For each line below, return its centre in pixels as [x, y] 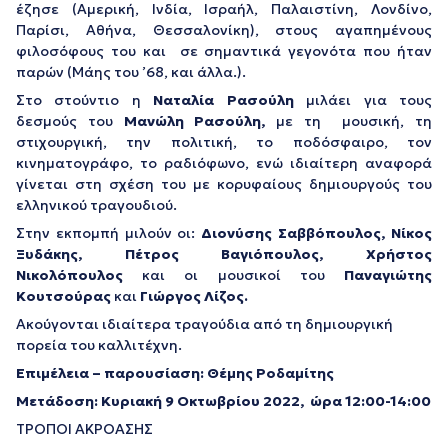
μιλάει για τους [369, 99]
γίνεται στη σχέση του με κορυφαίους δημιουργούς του [224, 183]
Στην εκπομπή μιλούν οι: [109, 232]
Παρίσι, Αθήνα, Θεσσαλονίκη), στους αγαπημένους [224, 29]
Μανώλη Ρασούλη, [194, 120]
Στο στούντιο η [85, 99]
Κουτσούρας [63, 295]
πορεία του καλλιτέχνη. [99, 344]
